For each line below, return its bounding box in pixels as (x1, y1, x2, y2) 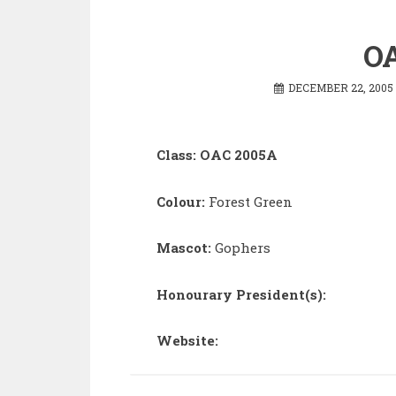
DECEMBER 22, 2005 (288, 80, 393, 95)
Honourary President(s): (156, 285, 326, 303)
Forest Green (209, 192, 293, 210)
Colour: (156, 192, 209, 210)
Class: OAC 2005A (156, 146, 278, 164)
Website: (156, 331, 218, 349)
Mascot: (156, 239, 211, 256)
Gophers (211, 239, 270, 256)
